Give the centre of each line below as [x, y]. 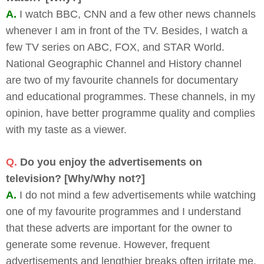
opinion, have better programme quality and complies [131, 113]
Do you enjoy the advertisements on [110, 162]
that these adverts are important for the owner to [119, 228]
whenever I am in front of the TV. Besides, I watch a [127, 30]
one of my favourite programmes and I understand [123, 211]
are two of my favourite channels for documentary [122, 80]
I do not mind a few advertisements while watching [138, 195]
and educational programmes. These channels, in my [131, 96]
